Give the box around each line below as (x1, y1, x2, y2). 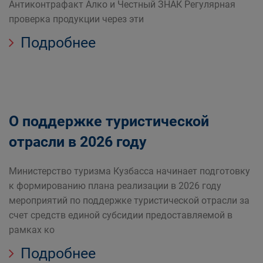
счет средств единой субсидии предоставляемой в (9, 210, 232, 221)
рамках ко (9, 224, 55, 235)
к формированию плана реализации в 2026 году (9, 180, 221, 191)
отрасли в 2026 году (9, 133, 147, 150)
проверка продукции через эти (9, 14, 144, 25)
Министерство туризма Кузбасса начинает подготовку (9, 166, 250, 177)
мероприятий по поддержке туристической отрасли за (9, 195, 249, 206)
